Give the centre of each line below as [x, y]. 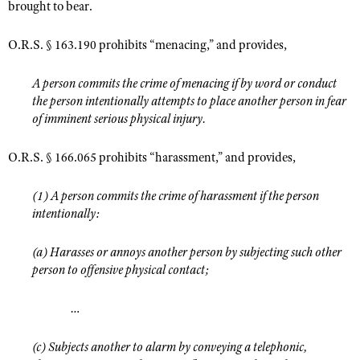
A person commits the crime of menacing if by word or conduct [184, 84]
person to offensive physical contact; [121, 270]
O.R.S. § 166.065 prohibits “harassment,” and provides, [152, 157]
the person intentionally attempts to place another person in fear [189, 101]
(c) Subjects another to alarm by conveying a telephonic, [170, 347]
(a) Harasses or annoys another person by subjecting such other [187, 252]
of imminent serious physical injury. [119, 119]
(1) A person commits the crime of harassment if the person [176, 196]
